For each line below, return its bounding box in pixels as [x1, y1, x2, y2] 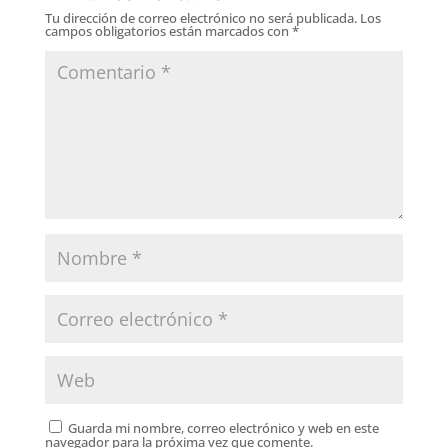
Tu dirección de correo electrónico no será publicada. [44, 8, 357, 27]
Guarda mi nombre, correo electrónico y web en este [67, 418, 379, 437]
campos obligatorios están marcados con [44, 21, 292, 40]
